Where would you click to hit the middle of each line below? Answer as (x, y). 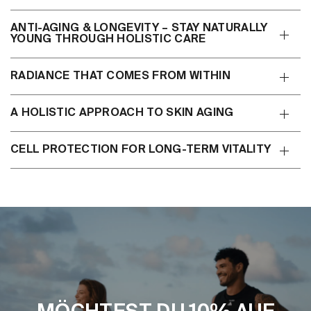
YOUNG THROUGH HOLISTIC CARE (108, 40)
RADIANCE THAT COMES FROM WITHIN (120, 77)
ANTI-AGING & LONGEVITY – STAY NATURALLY (139, 29)
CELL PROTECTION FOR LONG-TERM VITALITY (141, 150)
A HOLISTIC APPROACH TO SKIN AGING (122, 114)
